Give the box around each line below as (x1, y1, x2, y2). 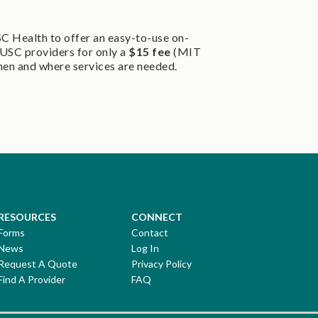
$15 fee (128, 44, 173, 58)
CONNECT (131, 210, 182, 223)
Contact (131, 226, 168, 238)
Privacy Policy (131, 257, 192, 270)
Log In (131, 241, 159, 254)
